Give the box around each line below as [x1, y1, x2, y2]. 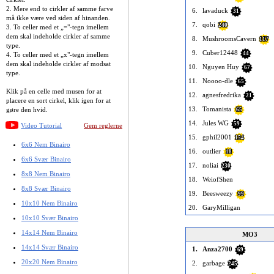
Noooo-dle [202, 77, 233, 84]
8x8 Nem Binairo [21, 169, 70, 177]
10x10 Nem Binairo [21, 199, 78, 207]
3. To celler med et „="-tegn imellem [6, 23, 109, 31]
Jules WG [202, 119, 229, 127]
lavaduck [202, 7, 228, 14]
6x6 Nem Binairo [21, 140, 70, 148]
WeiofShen [202, 176, 233, 183]
